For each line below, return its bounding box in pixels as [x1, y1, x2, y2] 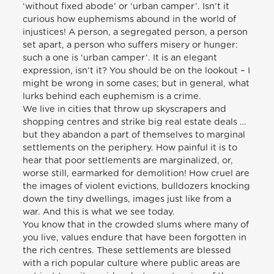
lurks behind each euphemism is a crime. [23, 91, 202, 101]
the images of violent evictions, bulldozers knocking [23, 181, 251, 191]
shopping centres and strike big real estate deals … [23, 117, 246, 127]
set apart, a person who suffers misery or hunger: [23, 40, 239, 50]
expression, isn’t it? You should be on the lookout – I [23, 65, 251, 75]
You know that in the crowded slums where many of [23, 220, 250, 229]
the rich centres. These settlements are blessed [23, 245, 232, 255]
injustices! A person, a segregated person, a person [23, 27, 248, 37]
